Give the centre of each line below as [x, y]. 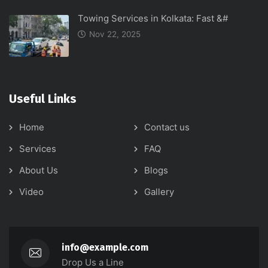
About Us [39, 170]
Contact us [167, 127]
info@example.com [105, 248]
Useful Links [43, 99]
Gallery [159, 192]
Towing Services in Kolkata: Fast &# [153, 19]
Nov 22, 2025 [115, 34]
